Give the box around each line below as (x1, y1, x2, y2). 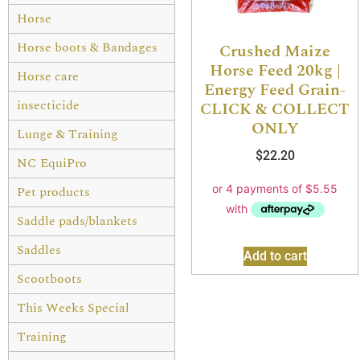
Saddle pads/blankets (17, 211, 137, 231)
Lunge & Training (17, 124, 118, 144)
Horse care (17, 66, 79, 86)
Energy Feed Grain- (204, 77, 346, 102)
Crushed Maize (219, 39, 330, 63)
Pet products (17, 182, 90, 202)
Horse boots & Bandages (17, 37, 157, 57)
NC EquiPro (17, 153, 87, 173)
